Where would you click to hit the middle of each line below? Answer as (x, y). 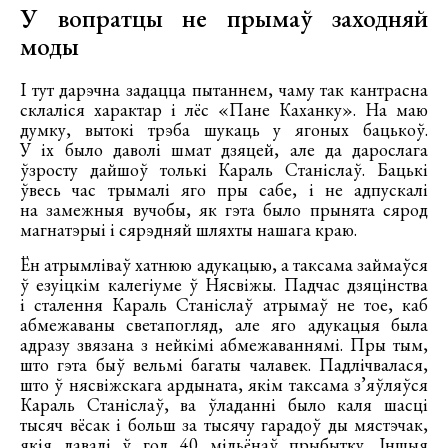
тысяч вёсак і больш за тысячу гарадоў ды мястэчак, (224, 425)
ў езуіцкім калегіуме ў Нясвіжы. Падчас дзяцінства (224, 285)
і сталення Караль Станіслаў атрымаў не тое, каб (224, 305)
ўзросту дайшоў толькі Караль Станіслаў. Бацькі (224, 170)
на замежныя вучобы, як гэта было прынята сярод (224, 210)
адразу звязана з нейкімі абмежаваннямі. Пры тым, (224, 345)
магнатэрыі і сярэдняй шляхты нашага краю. (188, 230)
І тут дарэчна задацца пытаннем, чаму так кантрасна (224, 90)
